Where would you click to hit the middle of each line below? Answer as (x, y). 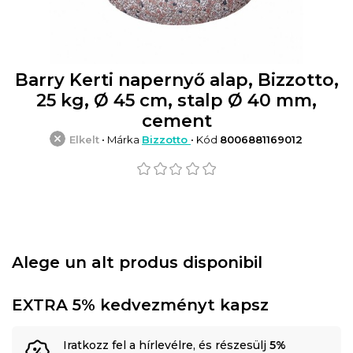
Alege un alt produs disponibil (137, 262)
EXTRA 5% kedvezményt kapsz (140, 305)
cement (176, 121)
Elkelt (84, 139)
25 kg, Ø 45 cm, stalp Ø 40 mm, (176, 100)
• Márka (121, 139)
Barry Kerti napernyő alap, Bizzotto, (176, 80)
